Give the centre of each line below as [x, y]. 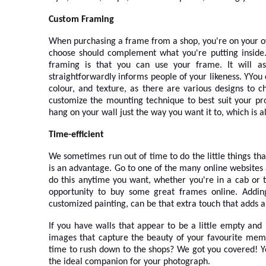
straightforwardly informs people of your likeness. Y [149, 77]
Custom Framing [81, 19]
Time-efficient [76, 134]
